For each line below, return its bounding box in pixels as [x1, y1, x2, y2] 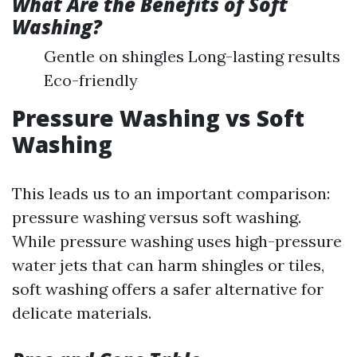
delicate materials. [12, 303, 151, 323]
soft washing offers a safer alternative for [12, 279, 324, 299]
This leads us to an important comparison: [12, 183, 330, 203]
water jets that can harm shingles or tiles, [12, 255, 324, 275]
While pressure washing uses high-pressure [12, 231, 342, 251]
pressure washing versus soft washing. [12, 207, 301, 227]
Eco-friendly [44, 70, 138, 90]
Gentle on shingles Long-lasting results [44, 46, 340, 66]
